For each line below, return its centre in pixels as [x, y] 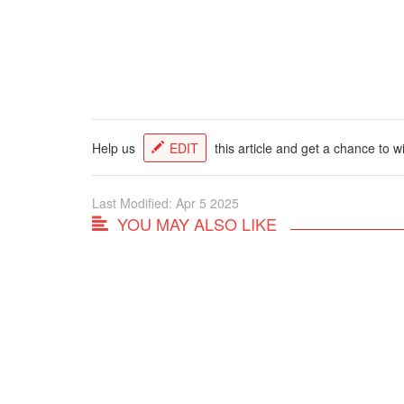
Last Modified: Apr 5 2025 [165, 202]
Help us [115, 147]
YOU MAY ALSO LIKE [197, 223]
